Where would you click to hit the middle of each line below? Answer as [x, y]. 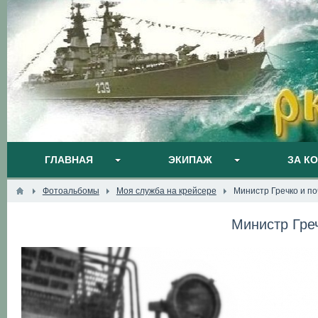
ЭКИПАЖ [190, 160]
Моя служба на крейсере [166, 191]
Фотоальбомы [71, 191]
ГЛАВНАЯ [68, 160]
